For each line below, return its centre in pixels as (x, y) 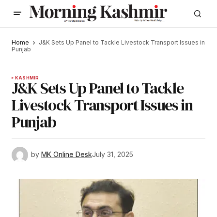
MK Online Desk (67, 155)
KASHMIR (27, 78)
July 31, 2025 (113, 155)
